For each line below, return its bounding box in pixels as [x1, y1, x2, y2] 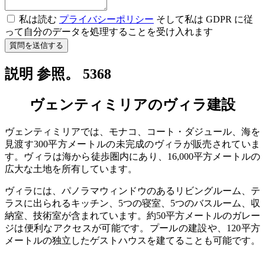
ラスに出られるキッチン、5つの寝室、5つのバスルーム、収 [5, 198, 260, 208]
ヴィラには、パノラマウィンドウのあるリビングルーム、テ [5, 185, 260, 196]
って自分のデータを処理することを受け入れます [5, 27, 213, 37]
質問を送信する [9, 41, 63, 50]
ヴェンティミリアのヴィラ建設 [30, 96, 235, 112]
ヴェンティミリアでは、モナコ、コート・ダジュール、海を [5, 126, 260, 137]
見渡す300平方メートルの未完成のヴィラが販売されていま [5, 138, 260, 149]
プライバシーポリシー [59, 14, 154, 25]
